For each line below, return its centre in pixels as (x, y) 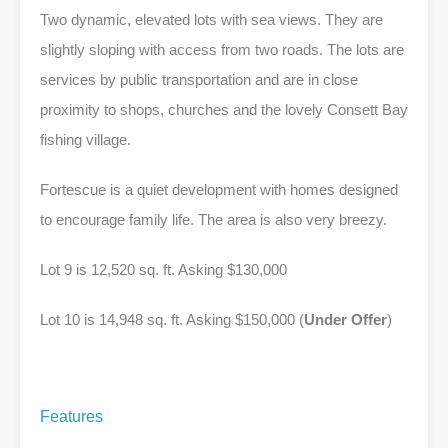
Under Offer (345, 320)
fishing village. (85, 140)
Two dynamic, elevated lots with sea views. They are (211, 20)
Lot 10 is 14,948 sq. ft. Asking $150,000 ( (172, 320)
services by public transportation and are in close (199, 80)
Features (71, 417)
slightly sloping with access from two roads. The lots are (222, 50)
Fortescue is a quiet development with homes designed (219, 190)
